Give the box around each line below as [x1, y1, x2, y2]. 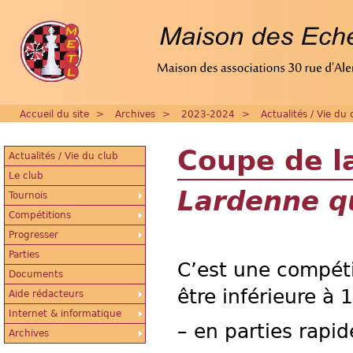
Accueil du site [20, 109, 89, 120]
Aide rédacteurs [9, 288, 84, 299]
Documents [9, 269, 63, 280]
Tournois [9, 190, 47, 201]
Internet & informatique [9, 308, 121, 319]
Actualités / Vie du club [9, 150, 118, 162]
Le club [9, 170, 43, 181]
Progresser [9, 229, 58, 240]
